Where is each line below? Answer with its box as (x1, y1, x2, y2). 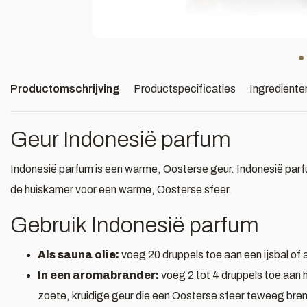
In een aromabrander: (38, 269, 159, 281)
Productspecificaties (134, 83, 236, 95)
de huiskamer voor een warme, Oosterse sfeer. (10, 184, 232, 195)
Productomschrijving (10, 83, 120, 95)
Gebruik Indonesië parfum (10, 213, 259, 237)
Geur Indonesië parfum (10, 127, 231, 151)
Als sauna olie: (38, 249, 119, 260)
